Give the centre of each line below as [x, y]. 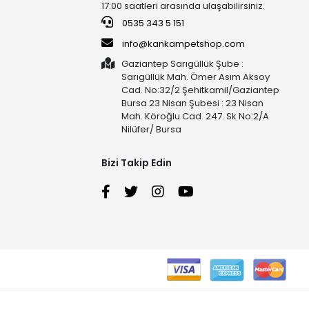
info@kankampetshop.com [184, 44]
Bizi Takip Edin [137, 163]
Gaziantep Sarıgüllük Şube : [183, 64]
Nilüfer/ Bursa [152, 129]
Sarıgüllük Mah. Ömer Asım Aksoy [196, 77]
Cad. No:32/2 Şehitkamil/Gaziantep [201, 90]
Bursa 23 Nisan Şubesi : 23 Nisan [193, 103]
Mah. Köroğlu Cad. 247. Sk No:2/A [196, 116]
